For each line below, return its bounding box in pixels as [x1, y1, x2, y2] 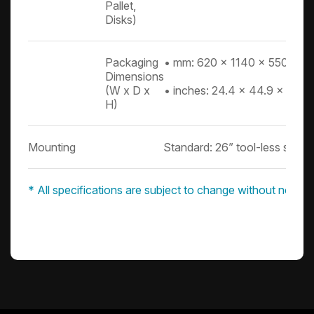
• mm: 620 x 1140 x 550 [164, 55, 288, 69]
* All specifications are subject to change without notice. [28, 183, 313, 197]
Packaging [105, 55, 158, 69]
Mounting [28, 140, 76, 154]
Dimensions [105, 69, 164, 83]
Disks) [105, 13, 137, 27]
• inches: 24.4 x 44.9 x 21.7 [164, 83, 308, 97]
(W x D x [105, 83, 150, 97]
